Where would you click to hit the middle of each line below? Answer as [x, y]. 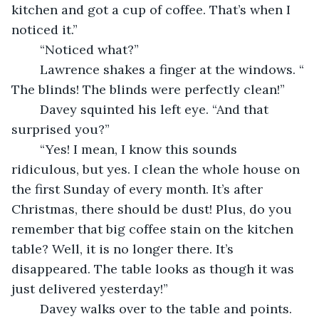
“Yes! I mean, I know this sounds [33, 149]
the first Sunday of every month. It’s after [139, 189]
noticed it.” [45, 29]
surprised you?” [61, 129]
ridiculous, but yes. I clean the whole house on [157, 169]
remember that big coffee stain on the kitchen [154, 229]
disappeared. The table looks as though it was [155, 268]
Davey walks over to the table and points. [33, 308]
